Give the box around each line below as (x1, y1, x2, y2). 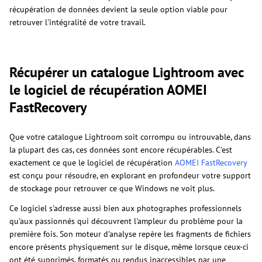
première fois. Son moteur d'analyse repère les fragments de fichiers (9, 229, 251, 240)
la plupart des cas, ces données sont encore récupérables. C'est (9, 144, 232, 156)
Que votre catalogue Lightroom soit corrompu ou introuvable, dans (9, 132, 251, 143)
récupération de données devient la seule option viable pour (9, 4, 227, 15)
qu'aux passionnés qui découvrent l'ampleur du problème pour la (9, 216, 243, 227)
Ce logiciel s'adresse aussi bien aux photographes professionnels (9, 203, 242, 214)
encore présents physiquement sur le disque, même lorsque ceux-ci (9, 242, 249, 253)
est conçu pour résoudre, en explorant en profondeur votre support (9, 170, 251, 181)
